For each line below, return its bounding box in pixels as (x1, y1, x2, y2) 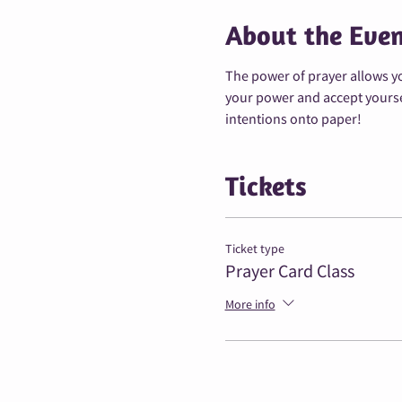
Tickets (224, 170, 307, 202)
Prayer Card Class (224, 260, 354, 284)
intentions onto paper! (224, 110, 362, 129)
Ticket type (224, 241, 284, 258)
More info (224, 297, 275, 314)
